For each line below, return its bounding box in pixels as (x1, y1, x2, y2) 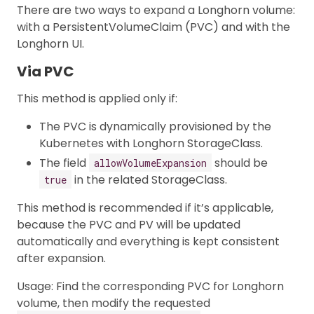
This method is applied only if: (17, 90, 177, 107)
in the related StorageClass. (71, 171, 227, 188)
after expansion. (17, 250, 106, 266)
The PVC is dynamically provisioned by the (39, 118, 271, 135)
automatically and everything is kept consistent (17, 233, 280, 250)
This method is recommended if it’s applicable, (17, 199, 273, 216)
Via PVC (17, 61, 74, 81)
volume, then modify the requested (17, 294, 210, 311)
